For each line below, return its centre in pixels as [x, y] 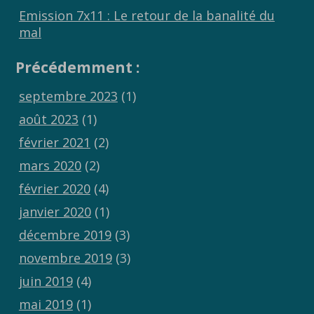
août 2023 [48, 120]
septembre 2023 [68, 96]
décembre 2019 [65, 235]
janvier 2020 [55, 212]
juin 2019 [46, 281]
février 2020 [54, 189]
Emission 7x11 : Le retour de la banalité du [146, 16]
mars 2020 [50, 166]
